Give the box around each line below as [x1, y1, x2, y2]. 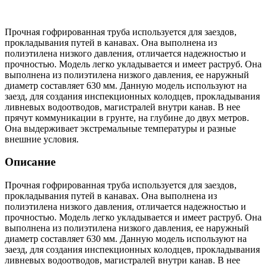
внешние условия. [5, 133, 79, 144]
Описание [5, 156, 55, 169]
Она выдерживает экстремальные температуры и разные [5, 123, 236, 133]
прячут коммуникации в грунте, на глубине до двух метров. [5, 112, 249, 123]
